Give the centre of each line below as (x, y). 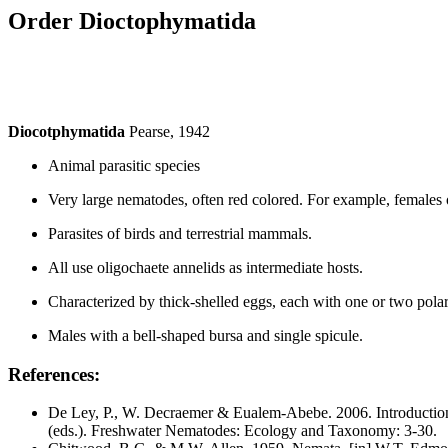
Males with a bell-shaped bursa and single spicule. (205, 335)
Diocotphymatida (68, 131)
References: (54, 374)
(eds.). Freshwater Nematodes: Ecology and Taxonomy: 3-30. (242, 431)
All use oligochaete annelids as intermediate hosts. (205, 267)
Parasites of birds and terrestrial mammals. (180, 233)
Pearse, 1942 (169, 131)
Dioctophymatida (167, 21)
